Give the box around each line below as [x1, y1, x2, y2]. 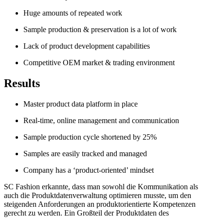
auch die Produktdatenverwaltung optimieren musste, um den [4, 191, 191, 200]
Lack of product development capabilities [23, 41, 150, 50]
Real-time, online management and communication [23, 116, 179, 125]
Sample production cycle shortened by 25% [23, 132, 157, 141]
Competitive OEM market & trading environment [23, 58, 175, 67]
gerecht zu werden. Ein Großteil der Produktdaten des [4, 208, 169, 217]
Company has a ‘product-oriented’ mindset [23, 165, 154, 174]
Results [4, 76, 40, 90]
